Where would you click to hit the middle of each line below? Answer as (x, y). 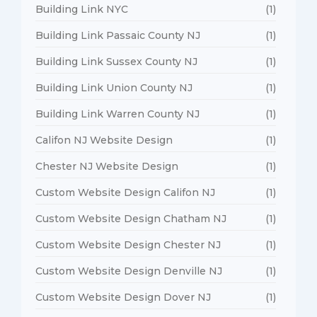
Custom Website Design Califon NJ (125, 192)
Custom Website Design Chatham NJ (131, 218)
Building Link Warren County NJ (117, 114)
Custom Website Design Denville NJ (129, 271)
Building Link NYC (82, 9)
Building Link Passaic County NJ (118, 35)
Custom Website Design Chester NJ (128, 244)
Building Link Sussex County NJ (116, 61)
